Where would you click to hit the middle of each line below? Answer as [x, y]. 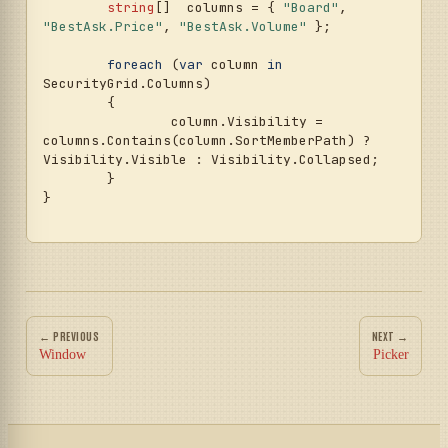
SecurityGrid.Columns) [127, 83]
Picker [391, 354]
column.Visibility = [107, 121]
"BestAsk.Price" [103, 26]
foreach [135, 64]
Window [62, 354]
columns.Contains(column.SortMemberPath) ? [207, 140]
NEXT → [390, 335]
